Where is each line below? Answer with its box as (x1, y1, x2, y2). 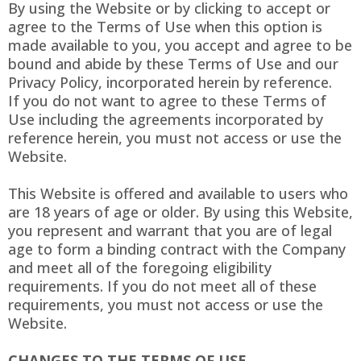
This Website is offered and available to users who (8, 184, 348, 204)
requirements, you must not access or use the (8, 295, 323, 315)
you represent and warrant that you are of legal (8, 221, 332, 241)
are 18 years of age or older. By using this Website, (8, 202, 353, 222)
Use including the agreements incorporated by (8, 110, 323, 130)
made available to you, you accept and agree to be (8, 35, 352, 56)
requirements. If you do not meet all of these (8, 276, 317, 297)
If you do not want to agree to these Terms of (8, 91, 326, 111)
